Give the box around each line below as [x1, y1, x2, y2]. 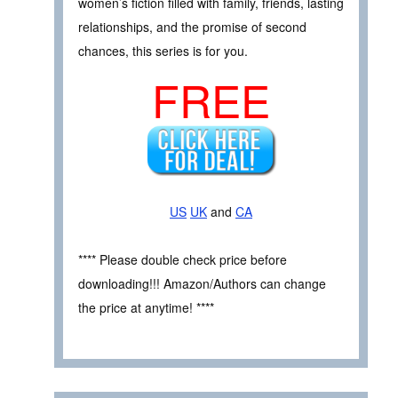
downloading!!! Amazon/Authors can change [78, 274, 326, 292]
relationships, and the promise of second [78, 17, 306, 36]
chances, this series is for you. [78, 41, 248, 60]
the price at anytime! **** [78, 298, 214, 316]
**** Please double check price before [78, 250, 287, 268]
